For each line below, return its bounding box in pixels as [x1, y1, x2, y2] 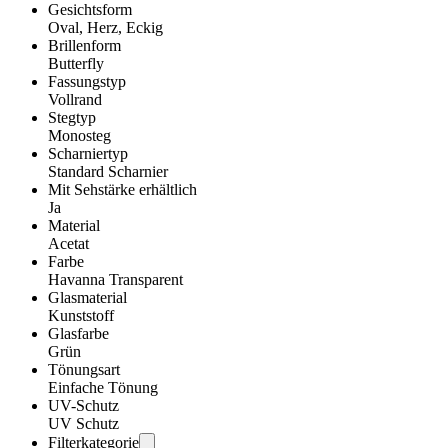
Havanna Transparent [48, 270, 183, 288]
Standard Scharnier [48, 162, 168, 180]
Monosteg [48, 126, 111, 144]
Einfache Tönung [48, 378, 158, 396]
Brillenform [48, 36, 121, 54]
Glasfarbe [48, 324, 109, 342]
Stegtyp [48, 108, 96, 126]
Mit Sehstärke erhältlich [48, 180, 197, 198]
